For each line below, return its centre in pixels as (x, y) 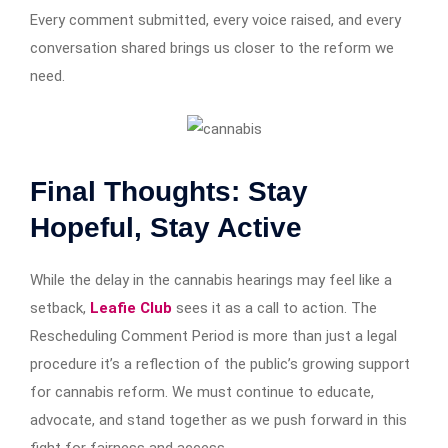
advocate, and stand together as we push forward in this (218, 419)
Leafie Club (131, 307)
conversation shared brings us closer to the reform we (212, 47)
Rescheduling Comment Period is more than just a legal (213, 335)
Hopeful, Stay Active (166, 227)
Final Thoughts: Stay (169, 191)
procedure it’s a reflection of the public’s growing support (220, 363)
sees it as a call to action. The (276, 307)
